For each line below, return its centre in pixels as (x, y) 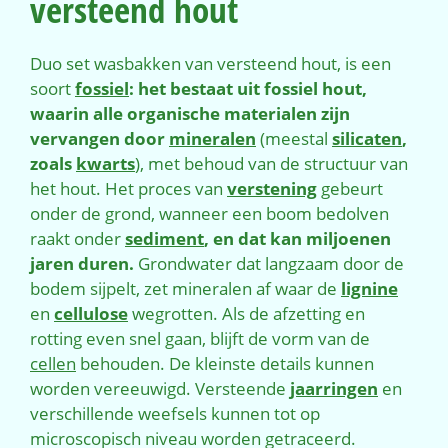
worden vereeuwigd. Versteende (160, 389)
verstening (272, 189)
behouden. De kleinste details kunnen (225, 364)
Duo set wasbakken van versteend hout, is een (210, 64)
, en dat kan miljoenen (297, 239)
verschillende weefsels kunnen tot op (175, 414)
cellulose (91, 314)
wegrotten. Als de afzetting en (246, 314)
